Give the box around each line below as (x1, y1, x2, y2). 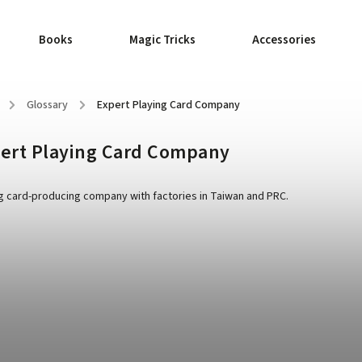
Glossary (27, 97, 68, 113)
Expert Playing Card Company (97, 97, 240, 113)
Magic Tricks (129, 32, 196, 48)
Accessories (252, 32, 316, 48)
